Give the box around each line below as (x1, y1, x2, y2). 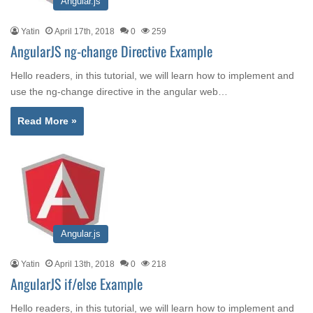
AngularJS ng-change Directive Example (10, 41, 212, 61)
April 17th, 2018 (54, 27, 115, 36)
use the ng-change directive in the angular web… (10, 86, 228, 97)
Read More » (17, 115, 77, 126)
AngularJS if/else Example (10, 273, 143, 294)
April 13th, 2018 (54, 259, 115, 269)
